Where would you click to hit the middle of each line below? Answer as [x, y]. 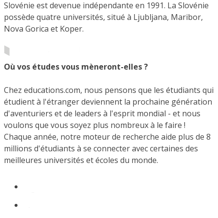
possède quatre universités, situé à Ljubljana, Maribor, [103, 17]
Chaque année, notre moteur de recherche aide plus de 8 [107, 137]
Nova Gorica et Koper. [44, 29]
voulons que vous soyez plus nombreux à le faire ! [95, 125]
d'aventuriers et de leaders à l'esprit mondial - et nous [102, 113]
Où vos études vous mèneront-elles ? [76, 67]
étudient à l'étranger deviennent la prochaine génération [108, 102]
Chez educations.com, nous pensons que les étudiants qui [109, 90]
